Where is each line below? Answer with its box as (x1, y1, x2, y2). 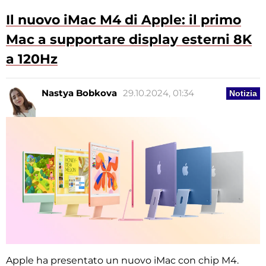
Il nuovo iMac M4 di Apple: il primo (6, 12, 241, 28)
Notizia (229, 88, 257, 99)
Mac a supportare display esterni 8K (6, 31, 252, 48)
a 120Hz (6, 51, 58, 68)
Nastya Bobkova (42, 87, 117, 99)
